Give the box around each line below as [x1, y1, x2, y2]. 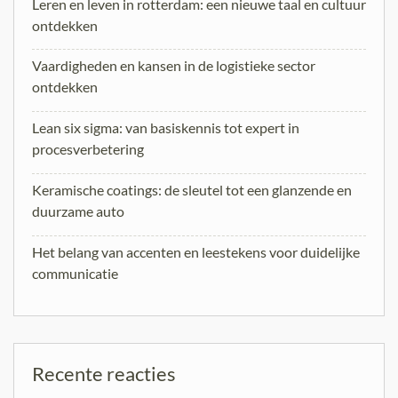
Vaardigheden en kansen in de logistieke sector [32, 57, 315, 75]
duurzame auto [32, 203, 124, 219]
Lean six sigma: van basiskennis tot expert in [32, 119, 299, 137]
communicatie [32, 264, 118, 282]
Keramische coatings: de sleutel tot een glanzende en [32, 181, 352, 198]
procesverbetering [32, 140, 144, 158]
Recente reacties [32, 361, 176, 386]
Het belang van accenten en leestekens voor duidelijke [32, 243, 360, 260]
